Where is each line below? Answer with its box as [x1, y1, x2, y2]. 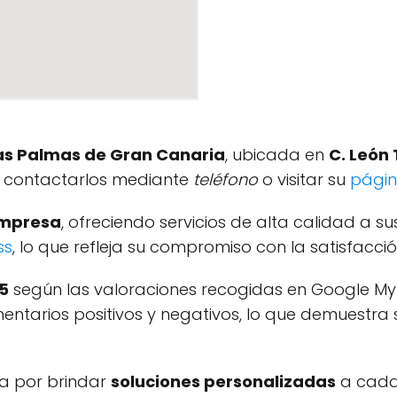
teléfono [193, 168, 258, 191]
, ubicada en [225, 144, 329, 166]
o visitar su [258, 168, 350, 191]
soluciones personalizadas [111, 370, 336, 393]
